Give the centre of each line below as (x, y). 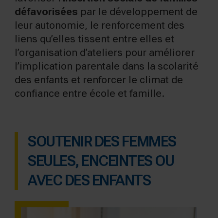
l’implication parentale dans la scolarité (107, 66)
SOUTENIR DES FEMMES (102, 141)
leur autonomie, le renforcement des (100, 25)
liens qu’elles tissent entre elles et (94, 39)
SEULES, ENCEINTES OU (101, 161)
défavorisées (46, 11)
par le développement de (138, 11)
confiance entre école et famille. (90, 93)
